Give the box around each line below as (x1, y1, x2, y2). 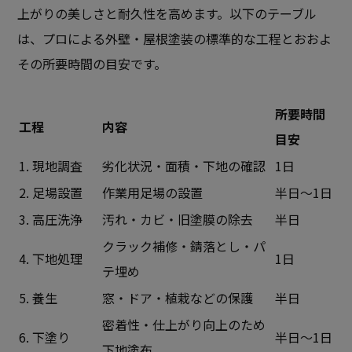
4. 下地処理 (19, 249, 83, 269)
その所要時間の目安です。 (17, 54, 167, 74)
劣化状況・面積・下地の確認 (102, 156, 266, 176)
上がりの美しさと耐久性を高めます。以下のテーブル (17, 4, 317, 24)
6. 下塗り (19, 328, 71, 347)
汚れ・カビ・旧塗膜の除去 (102, 210, 254, 229)
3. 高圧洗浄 (19, 210, 83, 229)
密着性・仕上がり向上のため (102, 315, 266, 335)
